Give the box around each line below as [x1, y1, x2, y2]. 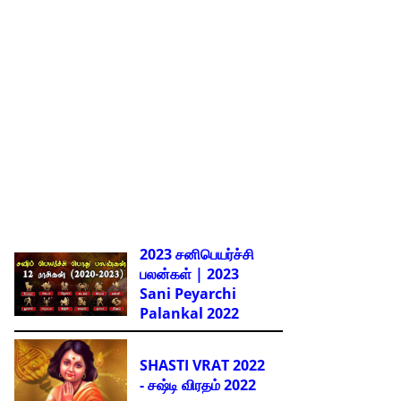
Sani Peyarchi [139, 284, 236, 303]
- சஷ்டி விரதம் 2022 [139, 375, 256, 396]
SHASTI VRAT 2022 [139, 355, 265, 376]
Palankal [139, 303, 203, 323]
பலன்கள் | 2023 [139, 264, 239, 284]
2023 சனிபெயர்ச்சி [139, 244, 254, 264]
